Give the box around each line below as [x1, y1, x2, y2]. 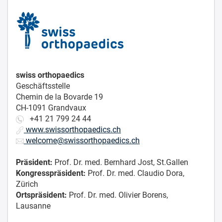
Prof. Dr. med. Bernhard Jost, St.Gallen [53, 158, 188, 167]
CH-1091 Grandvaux [16, 103, 86, 113]
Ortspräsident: [16, 190, 67, 200]
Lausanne [16, 201, 53, 211]
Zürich [16, 179, 38, 189]
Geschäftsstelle [16, 81, 72, 91]
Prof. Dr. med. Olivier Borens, [67, 190, 168, 200]
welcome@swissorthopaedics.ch [26, 136, 140, 146]
